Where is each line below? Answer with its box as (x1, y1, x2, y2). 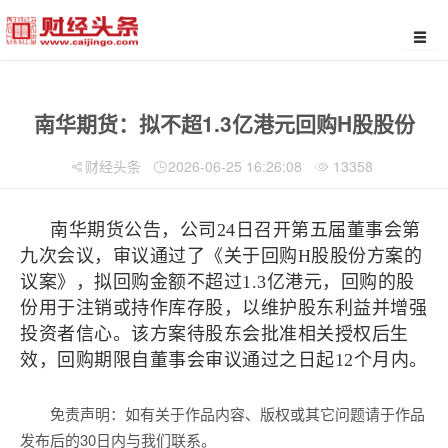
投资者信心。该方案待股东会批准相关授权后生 (20, 324, 409, 344)
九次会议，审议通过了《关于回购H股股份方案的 (20, 246, 422, 266)
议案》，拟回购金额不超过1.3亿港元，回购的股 (20, 272, 415, 292)
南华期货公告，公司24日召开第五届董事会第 (50, 220, 421, 240)
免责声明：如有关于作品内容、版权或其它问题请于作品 (50, 403, 425, 424)
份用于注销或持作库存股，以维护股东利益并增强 (20, 298, 427, 318)
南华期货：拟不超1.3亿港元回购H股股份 (33, 108, 415, 138)
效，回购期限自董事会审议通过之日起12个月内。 (20, 350, 428, 370)
